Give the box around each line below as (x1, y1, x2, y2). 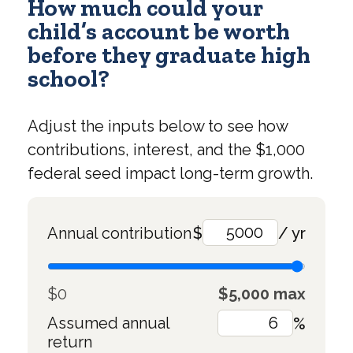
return (47, 332, 92, 351)
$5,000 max (218, 284, 306, 303)
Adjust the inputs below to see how (28, 116, 288, 136)
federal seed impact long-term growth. (28, 163, 313, 183)
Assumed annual (47, 313, 169, 333)
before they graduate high (28, 40, 310, 69)
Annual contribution (47, 223, 191, 243)
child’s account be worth (28, 17, 290, 46)
